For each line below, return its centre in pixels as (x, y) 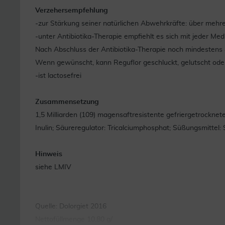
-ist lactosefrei (58, 76)
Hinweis (49, 154)
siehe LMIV (53, 167)
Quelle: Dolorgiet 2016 (71, 206)
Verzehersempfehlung (72, 10)
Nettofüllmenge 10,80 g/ (74, 219)
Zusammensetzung (67, 102)
